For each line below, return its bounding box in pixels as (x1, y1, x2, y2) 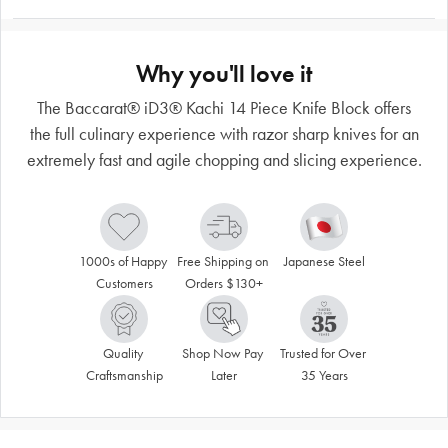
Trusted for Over (279, 344, 366, 362)
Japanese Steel (283, 252, 365, 270)
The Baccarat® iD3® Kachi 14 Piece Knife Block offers (37, 96, 411, 119)
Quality (102, 344, 143, 362)
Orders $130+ (185, 274, 263, 292)
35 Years (300, 366, 348, 384)
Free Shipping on (176, 252, 269, 270)
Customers (95, 274, 153, 292)
